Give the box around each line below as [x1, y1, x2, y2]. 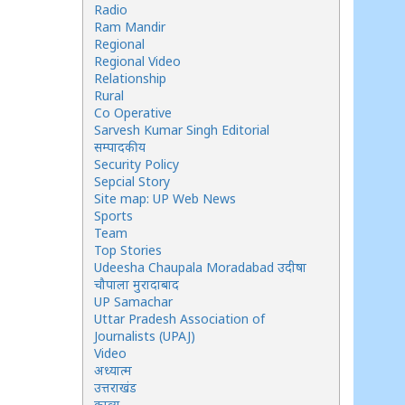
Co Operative [94, 104, 172, 121]
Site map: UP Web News [94, 190, 236, 207]
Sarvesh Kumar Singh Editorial [94, 121, 269, 138]
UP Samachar [94, 293, 173, 310]
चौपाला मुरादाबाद [94, 276, 179, 293]
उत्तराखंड [94, 379, 137, 396]
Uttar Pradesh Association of [94, 310, 265, 327]
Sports [94, 207, 133, 224]
